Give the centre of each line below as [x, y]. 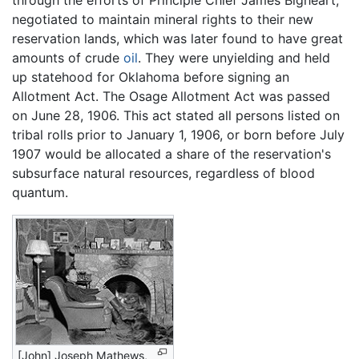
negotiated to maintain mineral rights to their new [163, 20]
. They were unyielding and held [234, 58]
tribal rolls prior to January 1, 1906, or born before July [178, 135]
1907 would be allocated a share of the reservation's [171, 154]
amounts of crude [68, 58]
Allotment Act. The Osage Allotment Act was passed [171, 97]
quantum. [40, 193]
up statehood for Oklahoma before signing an [151, 77]
